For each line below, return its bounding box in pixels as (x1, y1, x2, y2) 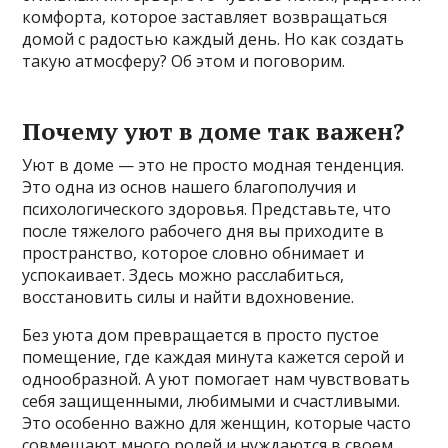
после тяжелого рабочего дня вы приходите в (22, 220, 385, 243)
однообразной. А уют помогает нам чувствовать (22, 368, 411, 391)
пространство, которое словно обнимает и (22, 242, 365, 265)
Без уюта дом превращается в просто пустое (22, 324, 380, 347)
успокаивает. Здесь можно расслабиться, (22, 264, 345, 287)
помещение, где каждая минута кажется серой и (22, 346, 405, 369)
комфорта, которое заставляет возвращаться (22, 6, 388, 29)
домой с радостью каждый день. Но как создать (22, 28, 405, 51)
